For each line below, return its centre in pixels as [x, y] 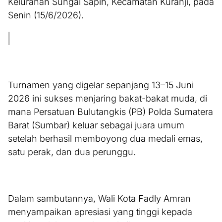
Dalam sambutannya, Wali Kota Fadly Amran [99, 199]
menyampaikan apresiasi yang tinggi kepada [100, 212]
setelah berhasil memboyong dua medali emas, [105, 139]
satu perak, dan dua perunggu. [72, 152]
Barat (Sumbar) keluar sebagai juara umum [96, 125]
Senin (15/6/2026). [46, 15]
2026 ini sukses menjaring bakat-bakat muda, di [108, 99]
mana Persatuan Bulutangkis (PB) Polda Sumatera [111, 112]
